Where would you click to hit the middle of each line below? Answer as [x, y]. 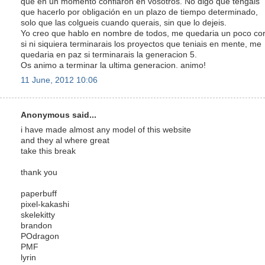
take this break [48, 151]
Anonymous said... [59, 115]
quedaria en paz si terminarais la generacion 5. [109, 54]
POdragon [40, 236]
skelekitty [38, 215]
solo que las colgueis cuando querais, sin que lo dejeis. [124, 22]
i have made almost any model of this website [106, 130]
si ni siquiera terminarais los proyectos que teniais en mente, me [141, 44]
